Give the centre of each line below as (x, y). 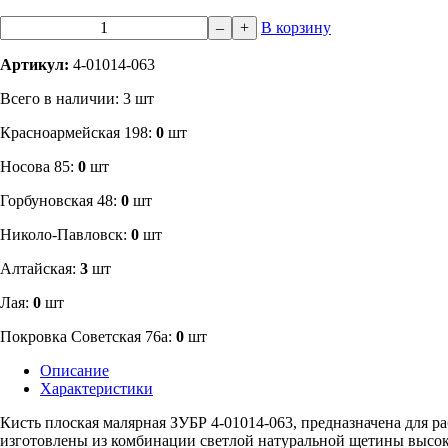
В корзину (296, 27)
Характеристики (96, 388)
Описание (74, 370)
